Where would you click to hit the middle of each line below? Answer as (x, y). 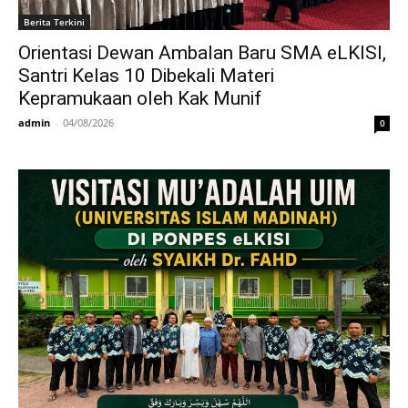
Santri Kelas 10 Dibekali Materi (146, 75)
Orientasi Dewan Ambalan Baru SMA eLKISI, (202, 52)
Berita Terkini (54, 21)
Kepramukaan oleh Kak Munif (140, 98)
